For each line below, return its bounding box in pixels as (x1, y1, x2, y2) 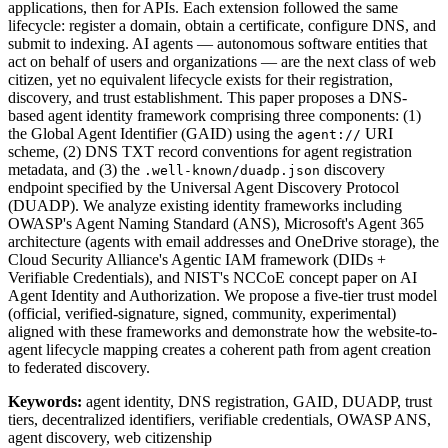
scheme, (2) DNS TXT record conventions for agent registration (8, 143, 412, 161)
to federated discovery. (8, 359, 150, 377)
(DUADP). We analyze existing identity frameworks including (8, 197, 402, 215)
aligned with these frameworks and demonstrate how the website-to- (8, 323, 437, 341)
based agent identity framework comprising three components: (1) (8, 107, 421, 125)
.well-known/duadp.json (144, 163, 320, 179)
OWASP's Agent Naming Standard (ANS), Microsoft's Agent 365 (8, 215, 424, 233)
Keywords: (8, 393, 82, 411)
